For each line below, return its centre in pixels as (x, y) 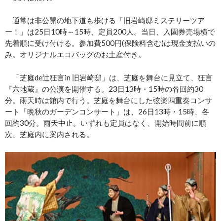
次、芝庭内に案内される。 (49, 134)
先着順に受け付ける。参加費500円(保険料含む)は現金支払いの (110, 43)
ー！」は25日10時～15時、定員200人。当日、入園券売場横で (110, 32)
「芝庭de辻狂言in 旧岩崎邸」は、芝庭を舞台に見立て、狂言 (109, 78)
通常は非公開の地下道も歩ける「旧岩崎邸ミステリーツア (105, 20)
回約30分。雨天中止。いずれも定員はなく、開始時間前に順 (106, 123)
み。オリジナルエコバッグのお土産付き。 (75, 55)
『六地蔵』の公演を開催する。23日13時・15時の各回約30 (104, 89)
